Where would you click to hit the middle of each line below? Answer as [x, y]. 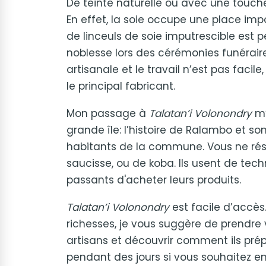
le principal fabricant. [121, 86]
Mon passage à [108, 113]
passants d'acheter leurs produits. [154, 180]
